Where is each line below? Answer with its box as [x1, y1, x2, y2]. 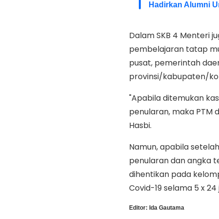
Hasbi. [129, 119, 152, 131]
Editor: [129, 204, 148, 211]
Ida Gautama [149, 204, 184, 211]
